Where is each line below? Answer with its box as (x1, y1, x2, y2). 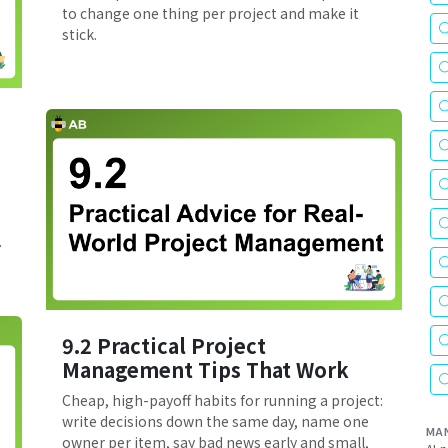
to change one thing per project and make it (62, 3, 359, 24)
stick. (62, 24, 97, 45)
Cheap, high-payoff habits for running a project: (62, 389, 383, 410)
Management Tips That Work (62, 354, 349, 384)
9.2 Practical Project (62, 330, 266, 360)
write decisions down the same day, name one (62, 410, 369, 431)
